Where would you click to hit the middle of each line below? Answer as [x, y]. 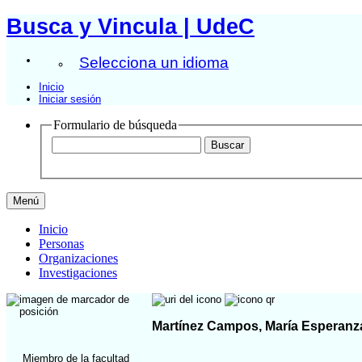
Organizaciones [78, 259]
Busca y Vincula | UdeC [130, 26]
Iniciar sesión [70, 99]
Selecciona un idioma [154, 62]
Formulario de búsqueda [115, 124]
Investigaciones [78, 273]
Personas [61, 244]
